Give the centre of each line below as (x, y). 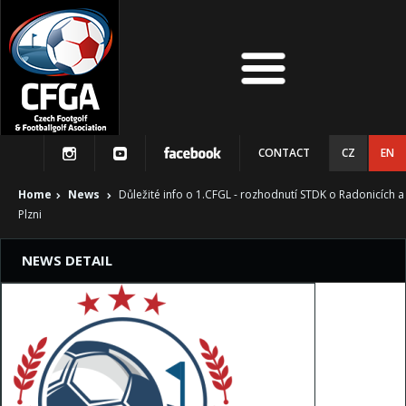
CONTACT (284, 153)
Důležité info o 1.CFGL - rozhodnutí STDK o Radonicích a (260, 194)
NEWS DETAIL (67, 260)
